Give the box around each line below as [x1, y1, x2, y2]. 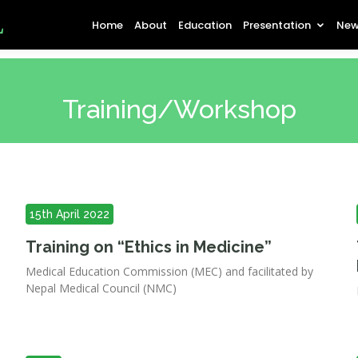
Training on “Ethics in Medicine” [26, 237, 272, 257]
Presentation [243, 17, 311, 33]
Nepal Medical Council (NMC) [26, 280, 177, 296]
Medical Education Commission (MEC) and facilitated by [26, 264, 314, 279]
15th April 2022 [30, 208, 110, 221]
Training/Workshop [62, 94, 296, 124]
